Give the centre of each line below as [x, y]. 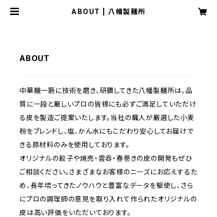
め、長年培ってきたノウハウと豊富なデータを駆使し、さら [106, 185]
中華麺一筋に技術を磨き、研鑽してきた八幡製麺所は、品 [106, 90]
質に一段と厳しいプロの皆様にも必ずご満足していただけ [108, 104]
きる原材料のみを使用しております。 [75, 145]
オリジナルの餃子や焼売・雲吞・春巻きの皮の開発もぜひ [106, 158]
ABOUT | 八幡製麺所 [108, 11]
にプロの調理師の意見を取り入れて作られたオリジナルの [108, 199]
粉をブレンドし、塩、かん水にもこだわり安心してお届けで [107, 131]
